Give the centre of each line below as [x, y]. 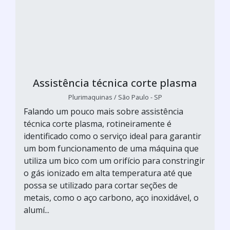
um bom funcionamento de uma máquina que [111, 148]
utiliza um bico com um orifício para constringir [114, 160]
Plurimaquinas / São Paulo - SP [115, 97]
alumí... [36, 210]
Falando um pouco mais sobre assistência [103, 111]
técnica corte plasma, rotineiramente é [98, 123]
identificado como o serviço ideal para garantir [112, 136]
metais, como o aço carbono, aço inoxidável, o [111, 197]
